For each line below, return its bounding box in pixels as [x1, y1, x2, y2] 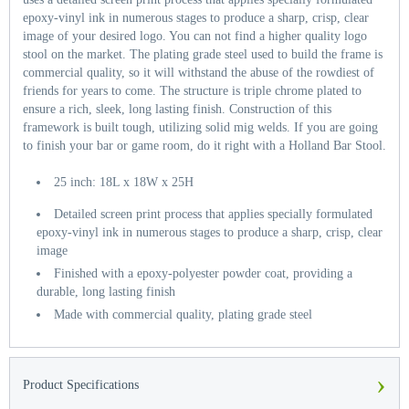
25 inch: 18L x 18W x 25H [54, 175, 194, 189]
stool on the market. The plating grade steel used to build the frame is [23, 47, 383, 61]
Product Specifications [23, 378, 139, 392]
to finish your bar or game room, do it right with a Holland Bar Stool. [23, 139, 386, 152]
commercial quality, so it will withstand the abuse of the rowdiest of [23, 66, 374, 79]
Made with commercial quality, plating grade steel [54, 308, 312, 321]
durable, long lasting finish [37, 285, 175, 299]
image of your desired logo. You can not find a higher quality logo [23, 29, 367, 43]
